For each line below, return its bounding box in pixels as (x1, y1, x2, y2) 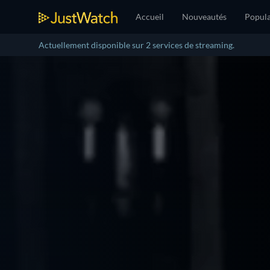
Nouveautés (182, 11, 227, 22)
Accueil (136, 11, 164, 22)
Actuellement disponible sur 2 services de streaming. (39, 40, 234, 50)
